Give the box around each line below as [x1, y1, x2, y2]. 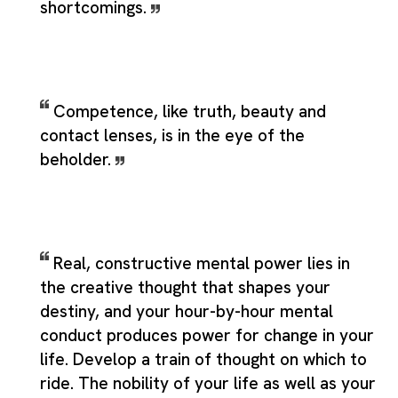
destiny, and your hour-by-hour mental [40, 299, 333, 322]
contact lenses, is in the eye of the [40, 123, 305, 147]
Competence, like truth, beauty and [53, 99, 326, 123]
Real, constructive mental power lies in [53, 251, 350, 275]
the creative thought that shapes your [40, 275, 330, 298]
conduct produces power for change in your [40, 323, 374, 346]
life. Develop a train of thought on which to [40, 347, 367, 370]
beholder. [40, 147, 115, 171]
